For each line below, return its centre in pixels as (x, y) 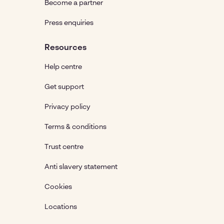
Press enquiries (69, 23)
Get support (64, 87)
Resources (65, 48)
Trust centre (64, 147)
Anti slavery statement (81, 167)
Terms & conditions (75, 127)
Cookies (58, 187)
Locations (61, 207)
